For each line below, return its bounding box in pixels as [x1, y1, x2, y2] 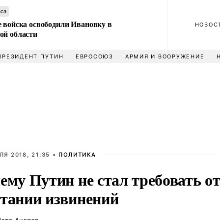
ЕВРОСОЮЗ [75, 53, 113, 60]
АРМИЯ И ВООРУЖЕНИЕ [125, 53, 205, 60]
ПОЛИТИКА [58, 151, 96, 158]
